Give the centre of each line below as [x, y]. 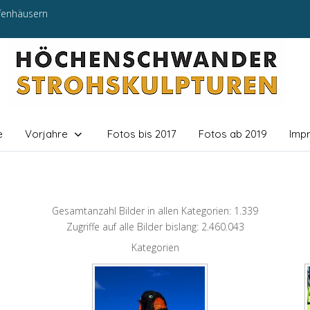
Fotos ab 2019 [232, 134]
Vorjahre [46, 134]
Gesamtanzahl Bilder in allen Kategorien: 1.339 [155, 211]
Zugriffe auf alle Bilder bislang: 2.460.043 [155, 227]
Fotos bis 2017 [142, 134]
